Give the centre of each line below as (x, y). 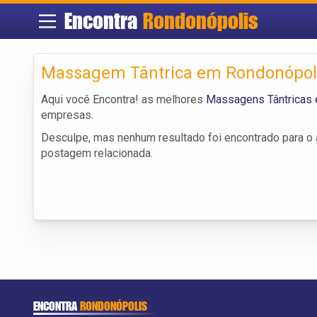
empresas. (67, 115)
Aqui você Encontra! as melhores (123, 99)
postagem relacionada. (97, 153)
